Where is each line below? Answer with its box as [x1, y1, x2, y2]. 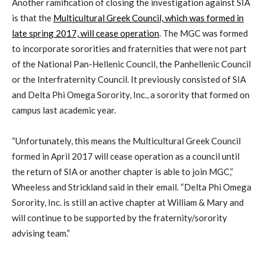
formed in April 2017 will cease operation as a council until [12, 150, 240, 161]
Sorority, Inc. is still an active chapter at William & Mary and [12, 196, 244, 208]
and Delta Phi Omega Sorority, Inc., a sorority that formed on [12, 89, 250, 100]
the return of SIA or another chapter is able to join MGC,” [12, 166, 233, 177]
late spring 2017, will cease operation [12, 27, 159, 38]
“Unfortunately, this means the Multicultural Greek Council [12, 135, 241, 146]
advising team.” [12, 227, 70, 238]
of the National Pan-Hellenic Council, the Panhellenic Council [12, 58, 251, 69]
